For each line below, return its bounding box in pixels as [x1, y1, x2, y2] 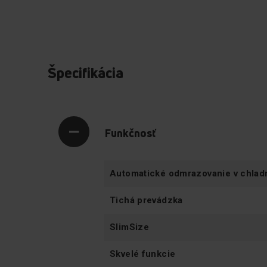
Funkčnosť [105, 125, 156, 140]
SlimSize [110, 221, 150, 232]
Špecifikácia [48, 63, 123, 82]
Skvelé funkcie [110, 248, 176, 259]
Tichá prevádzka [110, 194, 183, 206]
